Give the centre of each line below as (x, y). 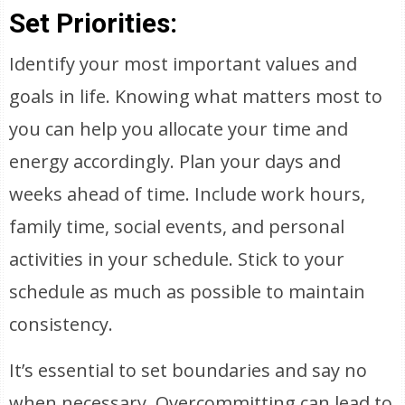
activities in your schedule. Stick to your (177, 259)
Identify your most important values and (184, 64)
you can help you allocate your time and (179, 129)
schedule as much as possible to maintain (188, 292)
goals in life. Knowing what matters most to (196, 96)
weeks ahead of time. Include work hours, (188, 194)
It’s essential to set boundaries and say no (188, 370)
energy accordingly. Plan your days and (175, 161)
